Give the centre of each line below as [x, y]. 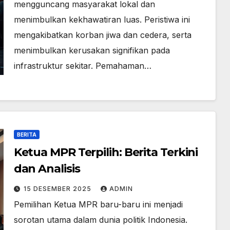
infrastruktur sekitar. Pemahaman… [82, 66]
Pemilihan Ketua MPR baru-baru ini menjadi [98, 204]
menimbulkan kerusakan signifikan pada [92, 50]
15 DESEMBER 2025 [58, 189]
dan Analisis [47, 169]
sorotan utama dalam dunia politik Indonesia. [100, 220]
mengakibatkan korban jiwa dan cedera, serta [102, 35]
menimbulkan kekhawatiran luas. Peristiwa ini [102, 20]
